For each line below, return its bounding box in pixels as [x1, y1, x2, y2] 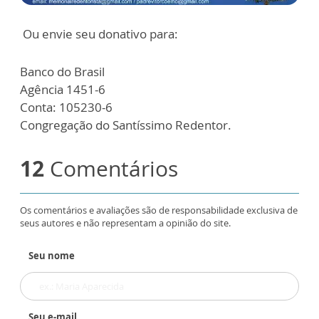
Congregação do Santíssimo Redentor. [20, 117, 231, 134]
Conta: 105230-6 [20, 99, 113, 116]
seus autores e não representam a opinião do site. [20, 216, 231, 230]
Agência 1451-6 [20, 81, 105, 98]
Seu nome [28, 249, 75, 263]
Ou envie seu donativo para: [20, 26, 178, 43]
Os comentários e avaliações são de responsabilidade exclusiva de [20, 204, 298, 217]
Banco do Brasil [20, 63, 105, 80]
